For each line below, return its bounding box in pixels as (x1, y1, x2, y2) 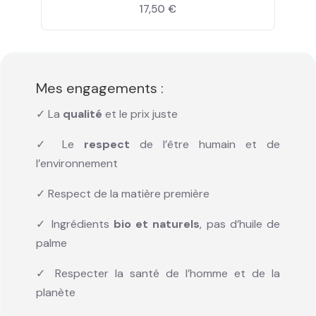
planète (36, 284, 75, 300)
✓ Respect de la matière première (36, 186, 209, 201)
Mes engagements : (36, 78, 164, 97)
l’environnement (36, 155, 118, 171)
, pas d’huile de (200, 216, 280, 231)
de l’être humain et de (130, 136, 280, 152)
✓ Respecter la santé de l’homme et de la (36, 265, 280, 281)
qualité (63, 106, 102, 121)
